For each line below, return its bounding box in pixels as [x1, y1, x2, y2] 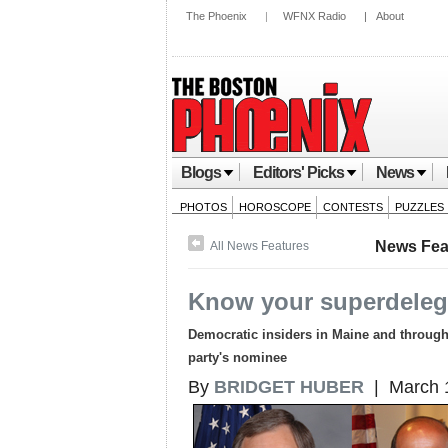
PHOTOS [180, 201, 227, 213]
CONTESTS [323, 201, 383, 213]
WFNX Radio [283, 10, 346, 22]
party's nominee [188, 350, 287, 365]
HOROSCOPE [239, 201, 311, 213]
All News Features [210, 239, 310, 253]
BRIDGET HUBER [214, 377, 364, 397]
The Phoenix [186, 10, 247, 22]
